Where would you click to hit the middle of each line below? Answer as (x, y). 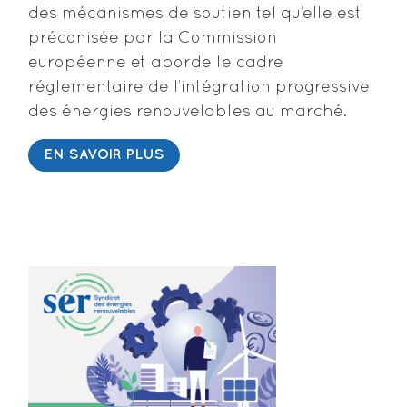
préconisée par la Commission (153, 39)
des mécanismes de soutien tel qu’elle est (195, 15)
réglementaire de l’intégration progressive (199, 88)
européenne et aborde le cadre (156, 64)
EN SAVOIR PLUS (104, 155)
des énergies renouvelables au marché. (188, 113)
